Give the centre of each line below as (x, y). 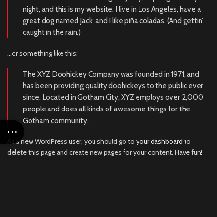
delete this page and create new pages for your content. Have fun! (105, 152)
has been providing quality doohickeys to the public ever (113, 85)
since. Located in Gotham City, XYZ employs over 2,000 (113, 97)
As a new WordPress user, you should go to (72, 141)
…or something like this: (42, 53)
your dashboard (159, 141)
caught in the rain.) (52, 32)
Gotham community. (56, 120)
